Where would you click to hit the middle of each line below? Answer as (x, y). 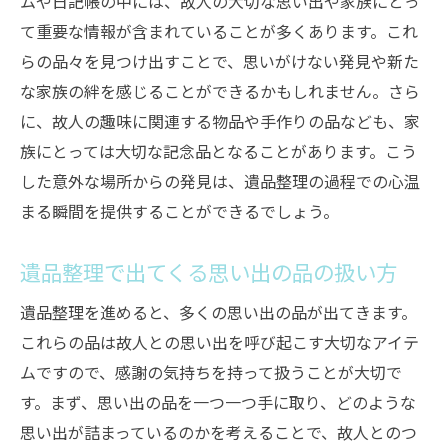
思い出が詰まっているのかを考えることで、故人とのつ (218, 432)
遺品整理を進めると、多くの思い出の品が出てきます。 (218, 312)
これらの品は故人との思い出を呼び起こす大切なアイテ (219, 342)
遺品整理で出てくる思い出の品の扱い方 (208, 271)
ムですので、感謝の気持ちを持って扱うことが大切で (211, 372)
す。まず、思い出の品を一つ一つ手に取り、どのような (218, 402)
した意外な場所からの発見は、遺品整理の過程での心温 (220, 181)
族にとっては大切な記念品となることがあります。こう (218, 151)
